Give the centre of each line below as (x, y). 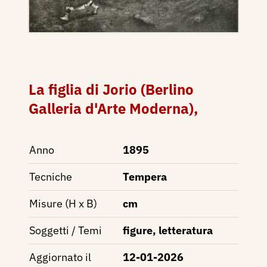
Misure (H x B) (63, 204)
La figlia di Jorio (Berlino (111, 90)
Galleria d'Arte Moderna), (113, 109)
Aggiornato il (60, 257)
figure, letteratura (168, 231)
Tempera (145, 177)
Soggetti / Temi (66, 231)
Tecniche (51, 177)
